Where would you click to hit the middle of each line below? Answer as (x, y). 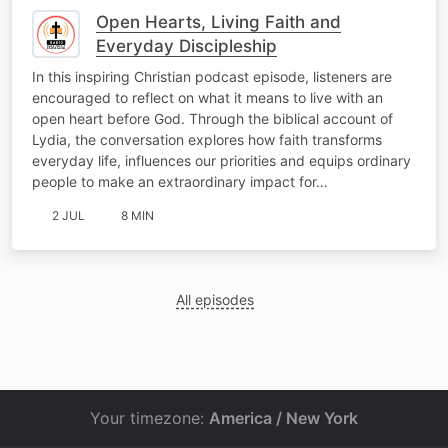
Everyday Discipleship (186, 45)
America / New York (283, 418)
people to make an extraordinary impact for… (180, 181)
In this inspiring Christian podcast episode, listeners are (212, 76)
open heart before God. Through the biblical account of (212, 118)
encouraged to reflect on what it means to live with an (207, 97)
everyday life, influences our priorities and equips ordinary (221, 160)
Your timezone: (149, 418)
